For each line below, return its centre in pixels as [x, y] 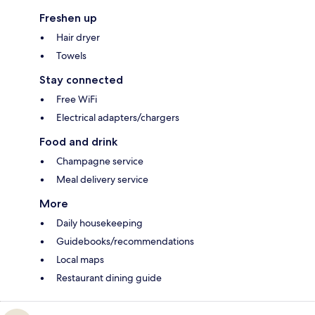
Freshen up [68, 18]
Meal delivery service [102, 180]
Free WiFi [77, 99]
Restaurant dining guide [109, 278]
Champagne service [100, 161]
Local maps [80, 260]
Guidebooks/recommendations [125, 242]
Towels [71, 56]
